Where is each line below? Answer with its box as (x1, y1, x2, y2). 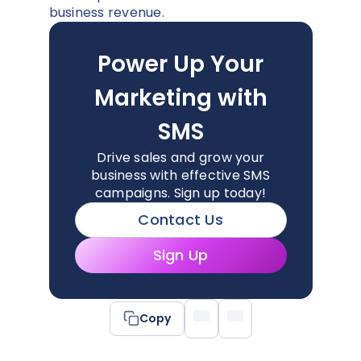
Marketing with (93, 81, 268, 114)
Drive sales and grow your (96, 147, 265, 167)
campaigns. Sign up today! (94, 183, 267, 202)
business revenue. (48, 2, 168, 22)
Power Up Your (98, 48, 263, 80)
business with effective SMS (91, 165, 270, 185)
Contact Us (138, 210, 223, 230)
